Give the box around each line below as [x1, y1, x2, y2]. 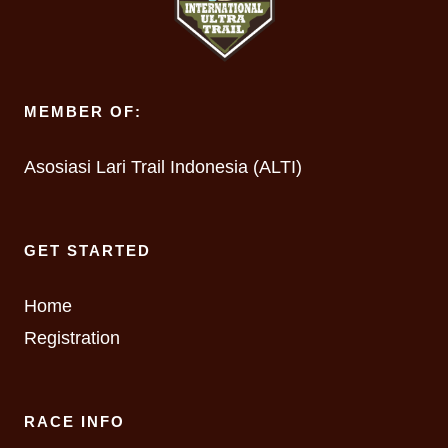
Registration [24, 328, 120, 348]
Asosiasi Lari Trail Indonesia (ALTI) [24, 157, 302, 177]
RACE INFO [24, 413, 125, 430]
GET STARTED [24, 242, 151, 259]
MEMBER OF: [24, 103, 142, 120]
